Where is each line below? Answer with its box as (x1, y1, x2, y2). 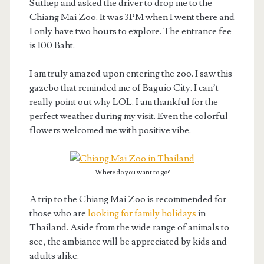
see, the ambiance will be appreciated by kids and (29, 235, 227, 247)
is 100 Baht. (29, 39, 75, 51)
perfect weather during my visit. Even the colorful (29, 110, 228, 122)
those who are (29, 207, 88, 219)
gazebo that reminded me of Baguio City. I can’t (29, 81, 219, 94)
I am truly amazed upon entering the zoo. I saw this (29, 67, 232, 80)
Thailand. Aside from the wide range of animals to (29, 221, 229, 233)
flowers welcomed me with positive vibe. (29, 124, 191, 136)
